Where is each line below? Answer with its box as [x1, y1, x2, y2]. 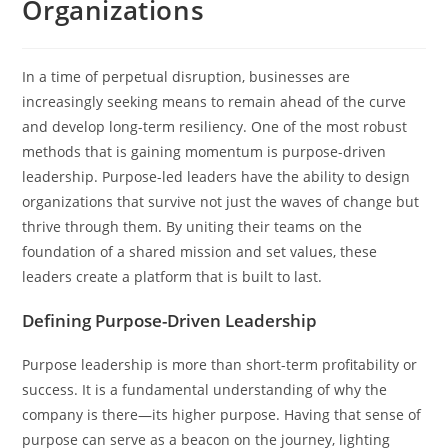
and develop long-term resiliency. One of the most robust [22, 116, 408, 136]
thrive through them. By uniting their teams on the [22, 216, 363, 236]
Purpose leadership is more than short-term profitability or [22, 354, 418, 374]
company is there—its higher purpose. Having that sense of [22, 404, 422, 424]
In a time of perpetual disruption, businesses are [22, 66, 351, 86]
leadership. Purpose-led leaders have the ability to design [22, 166, 411, 186]
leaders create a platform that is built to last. [22, 266, 323, 286]
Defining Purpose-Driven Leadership [22, 308, 318, 332]
